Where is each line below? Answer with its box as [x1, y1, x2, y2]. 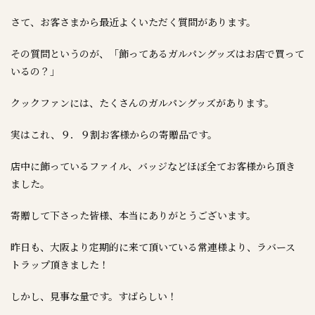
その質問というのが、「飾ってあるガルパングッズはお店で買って [11, 46, 304, 60]
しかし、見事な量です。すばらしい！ [11, 289, 177, 303]
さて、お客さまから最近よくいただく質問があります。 [11, 15, 256, 29]
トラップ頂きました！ [11, 257, 109, 271]
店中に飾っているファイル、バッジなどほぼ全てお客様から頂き [11, 159, 295, 173]
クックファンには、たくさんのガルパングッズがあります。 [11, 96, 274, 110]
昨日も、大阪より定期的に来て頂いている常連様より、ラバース [11, 240, 295, 254]
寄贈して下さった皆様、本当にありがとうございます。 [11, 208, 256, 222]
